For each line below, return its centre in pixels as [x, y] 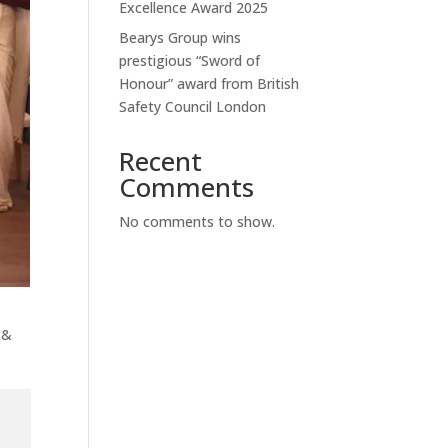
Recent [161, 160]
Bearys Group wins [180, 37]
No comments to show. [197, 221]
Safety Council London [193, 106]
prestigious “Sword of [190, 60]
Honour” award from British [209, 83]
